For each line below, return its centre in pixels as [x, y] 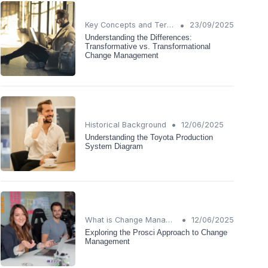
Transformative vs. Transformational [148, 47]
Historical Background [126, 124]
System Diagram [114, 146]
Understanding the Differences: [138, 38]
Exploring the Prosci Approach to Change [156, 232]
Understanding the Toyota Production [149, 137]
